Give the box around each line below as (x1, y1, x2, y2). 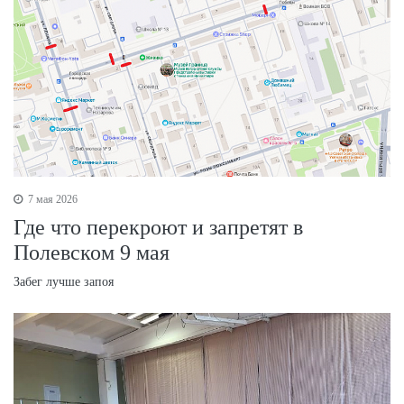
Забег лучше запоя (14, 274, 114, 289)
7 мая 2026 (25, 192, 78, 206)
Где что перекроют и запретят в (14, 215, 303, 239)
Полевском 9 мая (14, 240, 170, 264)
